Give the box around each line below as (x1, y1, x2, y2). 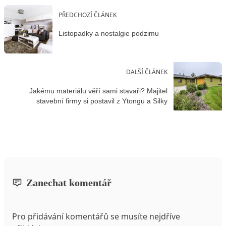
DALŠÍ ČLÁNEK (126, 68, 167, 77)
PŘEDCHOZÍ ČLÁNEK (59, 10, 117, 19)
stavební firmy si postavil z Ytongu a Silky (36, 96, 167, 105)
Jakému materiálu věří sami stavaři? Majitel (29, 86, 167, 95)
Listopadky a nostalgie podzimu (59, 29, 159, 38)
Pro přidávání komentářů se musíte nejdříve (12, 211, 180, 222)
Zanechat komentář (26, 177, 111, 189)
